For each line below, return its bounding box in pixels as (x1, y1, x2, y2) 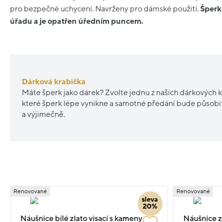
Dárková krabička (22, 77, 86, 86)
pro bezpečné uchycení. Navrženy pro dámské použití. (10, 4, 200, 13)
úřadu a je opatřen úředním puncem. (10, 16, 143, 26)
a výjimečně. (22, 110, 65, 119)
